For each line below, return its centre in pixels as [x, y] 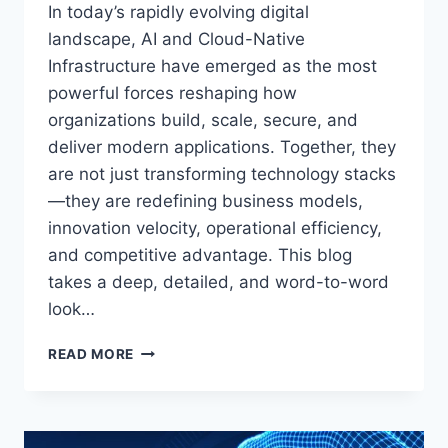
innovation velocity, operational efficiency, [215, 228]
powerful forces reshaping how [172, 93]
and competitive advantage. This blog [200, 255]
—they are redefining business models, [205, 201]
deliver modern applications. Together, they [222, 147]
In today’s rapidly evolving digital [178, 12]
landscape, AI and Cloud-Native [176, 39]
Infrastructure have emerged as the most [212, 66]
